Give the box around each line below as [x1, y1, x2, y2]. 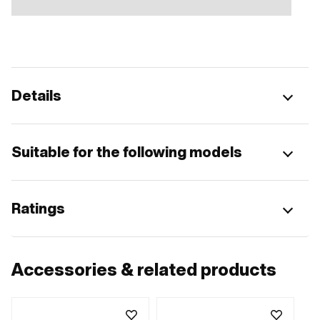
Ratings [11, 199, 65, 219]
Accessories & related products [11, 258, 276, 282]
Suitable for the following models [11, 142, 242, 163]
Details [11, 86, 61, 106]
